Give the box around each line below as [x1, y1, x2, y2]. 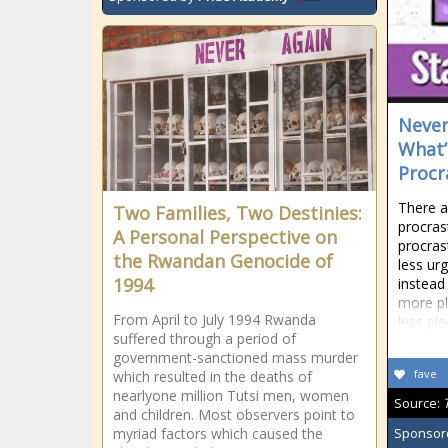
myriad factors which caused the [113, 424, 323, 444]
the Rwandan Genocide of [113, 249, 333, 274]
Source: [394, 394, 443, 413]
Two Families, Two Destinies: [113, 201, 362, 226]
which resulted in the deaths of [113, 367, 312, 387]
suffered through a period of [113, 329, 296, 349]
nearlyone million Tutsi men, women [113, 386, 349, 406]
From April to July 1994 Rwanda [113, 310, 316, 330]
